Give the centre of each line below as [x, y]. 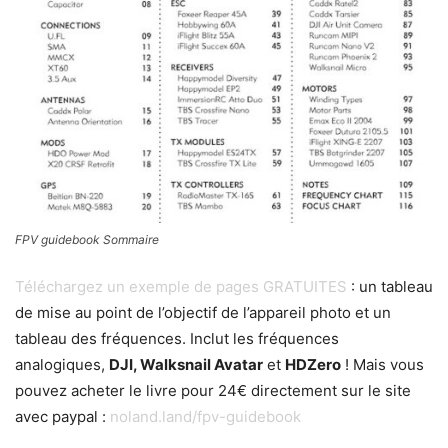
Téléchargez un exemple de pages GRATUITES [181, 286]
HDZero [313, 364]
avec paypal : [62, 416]
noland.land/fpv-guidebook [205, 416]
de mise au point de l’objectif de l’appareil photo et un [203, 312]
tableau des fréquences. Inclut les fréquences [177, 338]
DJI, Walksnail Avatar [186, 364]
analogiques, [62, 364]
